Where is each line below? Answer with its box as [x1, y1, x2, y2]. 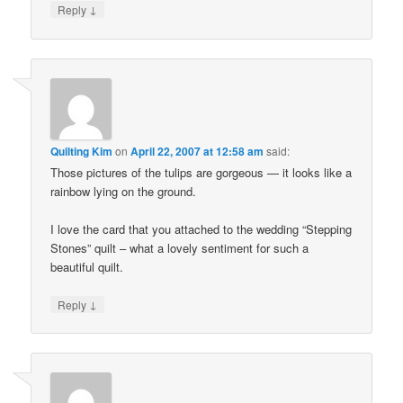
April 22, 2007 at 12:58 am [130, 142, 264, 159]
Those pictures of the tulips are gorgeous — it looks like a [50, 163, 353, 181]
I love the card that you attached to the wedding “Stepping [50, 219, 353, 237]
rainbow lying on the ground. [50, 182, 197, 200]
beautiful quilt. [50, 257, 124, 275]
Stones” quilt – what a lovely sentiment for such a [50, 238, 309, 256]
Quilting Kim [50, 142, 113, 159]
